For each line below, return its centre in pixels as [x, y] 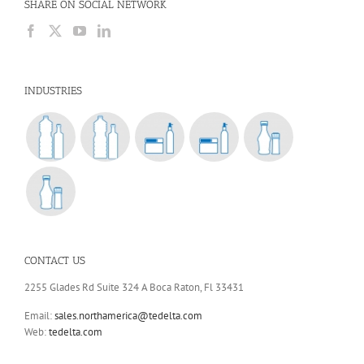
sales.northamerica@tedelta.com [128, 316]
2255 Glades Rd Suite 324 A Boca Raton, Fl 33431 [134, 288]
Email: [39, 316]
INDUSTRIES [53, 90]
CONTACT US [55, 260]
